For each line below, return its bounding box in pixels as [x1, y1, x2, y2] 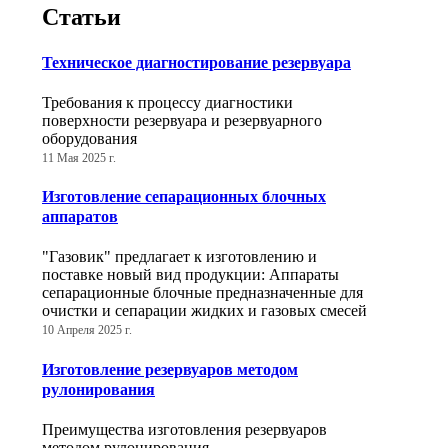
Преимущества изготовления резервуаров [42, 421, 327, 438]
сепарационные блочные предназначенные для [42, 284, 363, 302]
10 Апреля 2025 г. [42, 324, 132, 337]
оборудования [42, 129, 137, 147]
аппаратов [42, 208, 118, 226]
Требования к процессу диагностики [42, 93, 293, 111]
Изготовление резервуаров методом [42, 360, 298, 378]
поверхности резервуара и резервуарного [42, 111, 322, 129]
